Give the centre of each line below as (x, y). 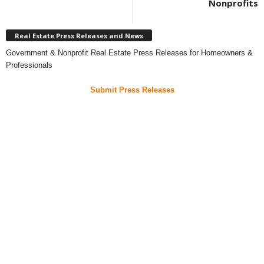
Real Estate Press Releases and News (79, 35)
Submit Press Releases (132, 90)
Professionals (29, 65)
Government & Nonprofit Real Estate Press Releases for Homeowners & (129, 52)
